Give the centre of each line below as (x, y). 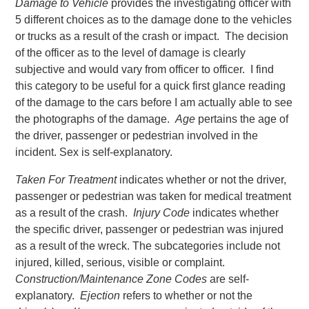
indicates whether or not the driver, (202, 179)
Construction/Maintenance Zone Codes (111, 279)
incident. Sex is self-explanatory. (94, 152)
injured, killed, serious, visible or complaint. (122, 262)
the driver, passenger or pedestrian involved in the (137, 135)
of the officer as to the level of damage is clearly (131, 52)
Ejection (100, 295)
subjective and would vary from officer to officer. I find (145, 69)
